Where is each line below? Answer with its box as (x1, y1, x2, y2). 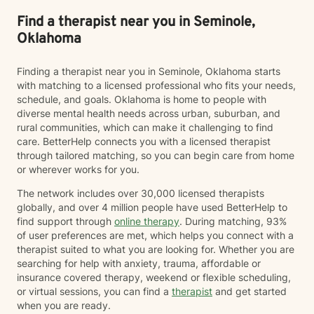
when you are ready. (17, 299, 111, 311)
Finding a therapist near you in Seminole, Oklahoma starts (17, 65, 280, 77)
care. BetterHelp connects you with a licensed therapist (17, 135, 271, 147)
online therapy (114, 215, 179, 227)
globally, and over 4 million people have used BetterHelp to (17, 201, 287, 213)
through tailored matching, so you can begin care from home (17, 149, 294, 161)
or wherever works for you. (17, 163, 142, 175)
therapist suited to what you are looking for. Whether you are (17, 243, 294, 255)
